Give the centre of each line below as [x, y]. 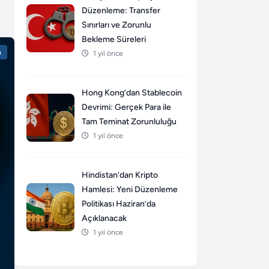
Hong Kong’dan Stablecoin [132, 93]
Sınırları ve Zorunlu [116, 25]
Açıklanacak [104, 219]
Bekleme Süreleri [114, 40]
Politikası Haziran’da [119, 204]
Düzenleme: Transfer [121, 11]
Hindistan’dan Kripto [120, 175]
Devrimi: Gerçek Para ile [126, 107]
